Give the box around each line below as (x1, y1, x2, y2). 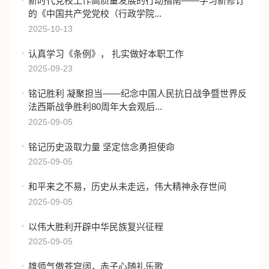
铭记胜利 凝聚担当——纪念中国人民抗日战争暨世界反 (28, 88, 247, 98)
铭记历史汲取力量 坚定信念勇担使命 (28, 141, 175, 152)
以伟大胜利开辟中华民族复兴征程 (28, 221, 164, 232)
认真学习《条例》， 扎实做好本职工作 (28, 48, 184, 59)
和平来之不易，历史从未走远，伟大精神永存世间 (28, 181, 227, 192)
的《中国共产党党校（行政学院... (28, 8, 162, 19)
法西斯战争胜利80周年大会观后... (28, 101, 163, 112)
